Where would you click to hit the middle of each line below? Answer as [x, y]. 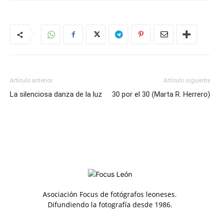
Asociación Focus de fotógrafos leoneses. [110, 194]
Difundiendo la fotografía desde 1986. [110, 205]
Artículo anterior [31, 81]
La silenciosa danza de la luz [56, 95]
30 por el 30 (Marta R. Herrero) [161, 95]
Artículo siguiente [187, 81]
